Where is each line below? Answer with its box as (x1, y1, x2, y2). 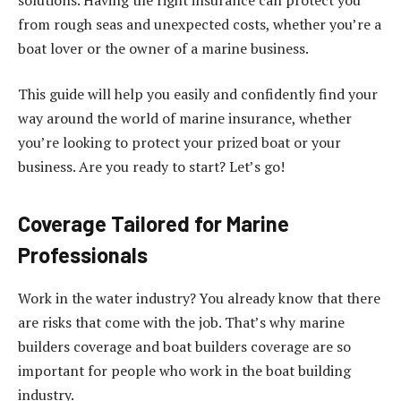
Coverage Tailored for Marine (18, 210, 289, 237)
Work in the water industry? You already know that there (18, 288, 380, 309)
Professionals (18, 242, 148, 269)
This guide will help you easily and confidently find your (18, 84, 378, 105)
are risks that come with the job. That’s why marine (18, 312, 345, 333)
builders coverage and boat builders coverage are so (18, 337, 351, 357)
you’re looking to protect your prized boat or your (18, 132, 341, 153)
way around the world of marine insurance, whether (18, 108, 352, 129)
